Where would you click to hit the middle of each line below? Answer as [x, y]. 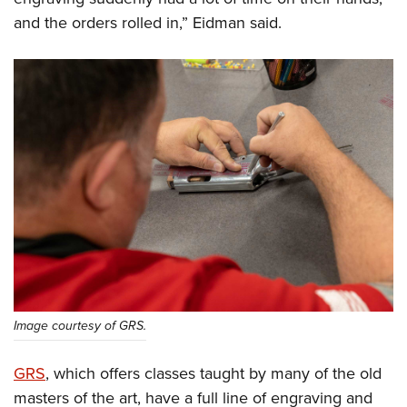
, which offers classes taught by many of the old [213, 373]
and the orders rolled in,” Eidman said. [148, 22]
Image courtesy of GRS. [80, 326]
